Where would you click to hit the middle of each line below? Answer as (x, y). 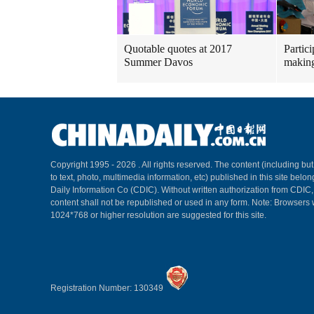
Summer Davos (158, 62)
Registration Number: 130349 (108, 288)
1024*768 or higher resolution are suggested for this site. (158, 215)
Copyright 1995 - (83, 165)
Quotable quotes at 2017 (178, 49)
